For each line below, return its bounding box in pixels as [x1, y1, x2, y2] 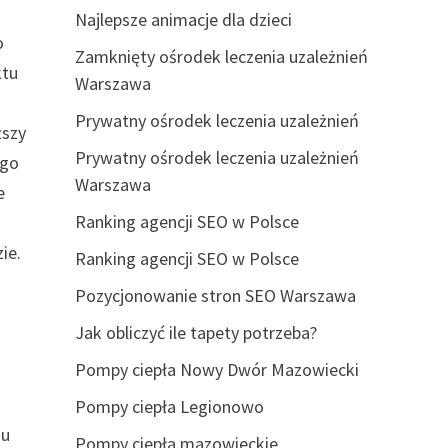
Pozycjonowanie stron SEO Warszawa [74, 284, 356, 307]
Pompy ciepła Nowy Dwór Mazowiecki [74, 358, 359, 381]
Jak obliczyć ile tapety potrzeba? [74, 321, 317, 344]
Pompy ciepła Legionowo [74, 395, 264, 418]
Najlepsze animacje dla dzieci [74, 8, 292, 31]
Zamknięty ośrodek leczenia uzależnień [74, 45, 368, 68]
